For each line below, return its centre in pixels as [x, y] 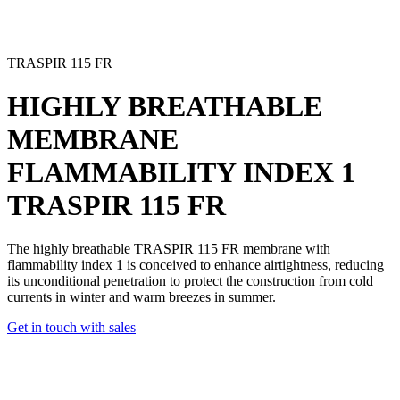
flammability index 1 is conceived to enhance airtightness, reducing [196, 265]
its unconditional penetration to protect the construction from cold [190, 281]
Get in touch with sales [71, 328]
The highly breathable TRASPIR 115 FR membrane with [169, 249]
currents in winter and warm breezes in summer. [142, 297]
